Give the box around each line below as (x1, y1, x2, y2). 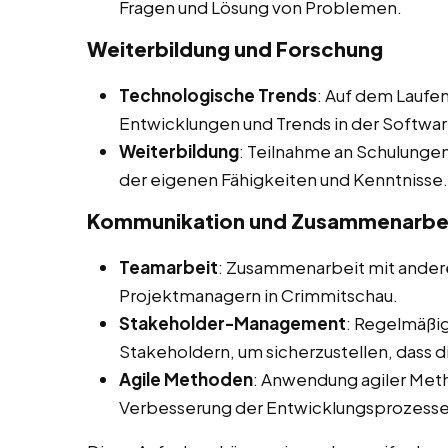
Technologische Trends (119, 84, 317, 107)
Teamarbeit (119, 256, 218, 279)
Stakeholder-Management (119, 312, 346, 335)
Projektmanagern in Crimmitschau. (119, 284, 398, 307)
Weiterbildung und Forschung (87, 36, 383, 62)
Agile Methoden (119, 368, 253, 391)
